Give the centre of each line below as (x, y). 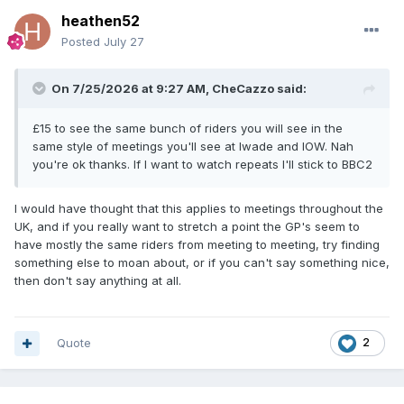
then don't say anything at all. (98, 281)
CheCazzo (243, 89)
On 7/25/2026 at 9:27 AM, (132, 89)
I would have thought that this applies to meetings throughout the (199, 209)
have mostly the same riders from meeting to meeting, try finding (197, 245)
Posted (83, 42)
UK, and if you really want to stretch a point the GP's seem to (187, 227)
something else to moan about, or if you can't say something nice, (202, 263)
